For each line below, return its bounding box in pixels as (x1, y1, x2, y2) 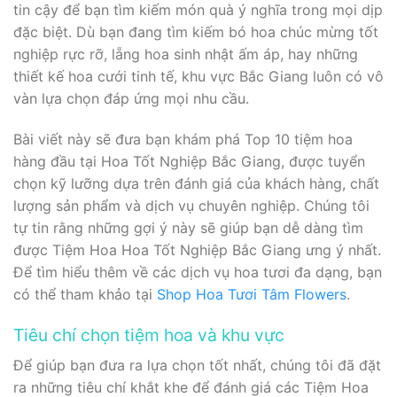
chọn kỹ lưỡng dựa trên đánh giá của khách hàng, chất (13, 175, 379, 193)
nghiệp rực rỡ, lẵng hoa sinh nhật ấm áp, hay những (13, 45, 358, 64)
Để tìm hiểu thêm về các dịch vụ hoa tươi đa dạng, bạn (13, 263, 382, 282)
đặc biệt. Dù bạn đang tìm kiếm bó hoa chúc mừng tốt (13, 23, 378, 42)
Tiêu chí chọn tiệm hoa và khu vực (13, 323, 284, 346)
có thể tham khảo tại (13, 285, 157, 304)
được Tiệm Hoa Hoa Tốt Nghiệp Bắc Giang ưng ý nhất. (13, 241, 381, 260)
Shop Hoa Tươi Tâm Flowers (157, 285, 346, 304)
